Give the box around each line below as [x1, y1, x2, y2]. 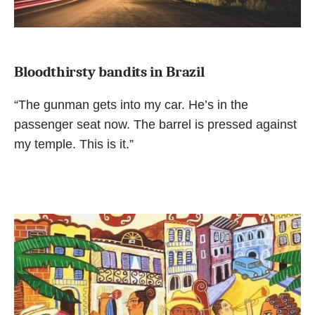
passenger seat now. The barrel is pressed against [14, 117, 297, 131]
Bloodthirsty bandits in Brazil [14, 63, 205, 80]
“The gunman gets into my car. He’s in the [14, 97, 248, 112]
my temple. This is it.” [14, 136, 134, 151]
